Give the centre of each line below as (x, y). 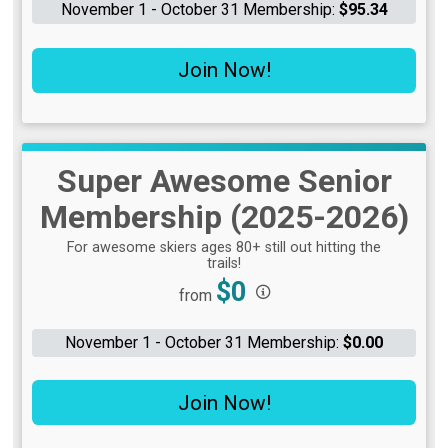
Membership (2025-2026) (224, 216)
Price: (197, 284)
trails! (223, 263)
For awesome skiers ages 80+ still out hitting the (223, 247)
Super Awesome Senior (224, 180)
